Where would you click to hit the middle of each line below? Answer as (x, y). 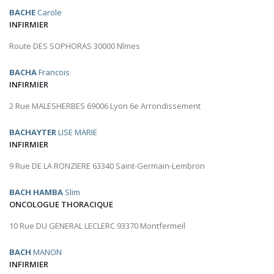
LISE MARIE (77, 132)
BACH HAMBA (36, 192)
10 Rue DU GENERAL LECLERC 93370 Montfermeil (97, 226)
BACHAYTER (33, 132)
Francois (53, 72)
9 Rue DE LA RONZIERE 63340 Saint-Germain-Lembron (107, 166)
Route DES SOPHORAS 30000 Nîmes (75, 46)
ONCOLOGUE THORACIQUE (61, 205)
